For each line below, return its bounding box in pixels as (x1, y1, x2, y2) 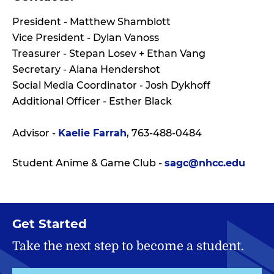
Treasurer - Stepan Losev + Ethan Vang (12, 48, 206, 60)
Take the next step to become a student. (12, 239, 244, 253)
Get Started (12, 216, 87, 231)
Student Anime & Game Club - (12, 157, 165, 169)
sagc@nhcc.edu (165, 157, 245, 169)
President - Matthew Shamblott (12, 16, 171, 28)
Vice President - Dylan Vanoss (12, 32, 159, 44)
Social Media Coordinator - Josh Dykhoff (12, 80, 210, 92)
